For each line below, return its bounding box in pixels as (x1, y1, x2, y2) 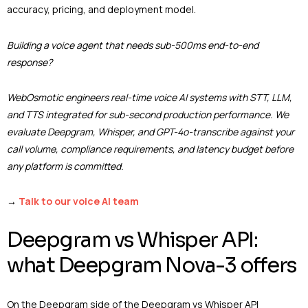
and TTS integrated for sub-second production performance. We (7, 107, 289, 121)
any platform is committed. (7, 159, 124, 173)
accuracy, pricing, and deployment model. (7, 3, 196, 16)
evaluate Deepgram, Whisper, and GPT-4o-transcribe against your (7, 124, 294, 138)
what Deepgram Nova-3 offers (7, 252, 296, 279)
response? (7, 55, 52, 69)
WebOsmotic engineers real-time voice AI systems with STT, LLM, (7, 90, 292, 104)
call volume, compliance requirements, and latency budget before (7, 142, 294, 155)
